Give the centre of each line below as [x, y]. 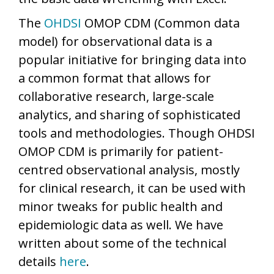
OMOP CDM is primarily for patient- [121, 151]
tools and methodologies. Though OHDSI [137, 133]
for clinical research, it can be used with [132, 188]
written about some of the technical [122, 243]
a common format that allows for [115, 78]
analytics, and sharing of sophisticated [129, 114]
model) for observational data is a [115, 41]
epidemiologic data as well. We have [121, 224]
